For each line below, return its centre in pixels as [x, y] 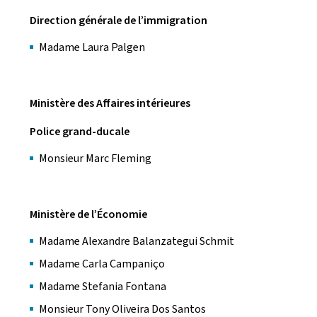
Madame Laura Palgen [93, 47]
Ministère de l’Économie [88, 214]
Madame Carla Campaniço [104, 264]
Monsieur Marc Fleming [95, 158]
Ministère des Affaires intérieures [110, 103]
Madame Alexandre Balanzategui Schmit [138, 241]
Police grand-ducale [80, 131]
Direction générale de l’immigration [119, 20]
